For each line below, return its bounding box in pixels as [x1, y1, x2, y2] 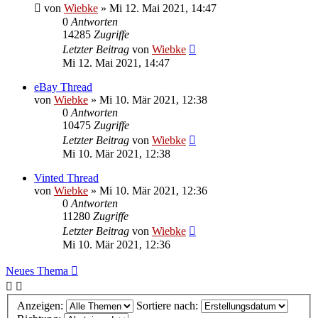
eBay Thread [34, 81, 92, 94]
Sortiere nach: [136, 300, 201, 312]
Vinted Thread [34, 172, 99, 185]
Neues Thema [6, 265, 68, 278]
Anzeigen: [17, 300, 66, 312]
